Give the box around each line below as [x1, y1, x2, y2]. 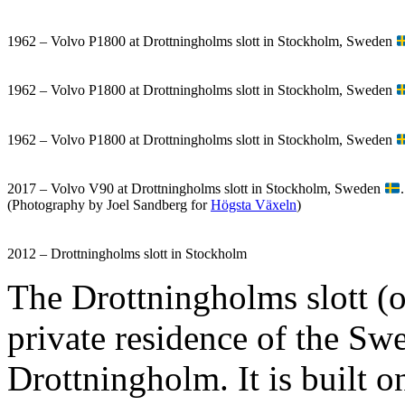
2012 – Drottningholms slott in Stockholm [7, 246, 247, 262]
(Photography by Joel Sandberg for [7, 197, 211, 213]
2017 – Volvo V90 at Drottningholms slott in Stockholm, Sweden [7, 181, 384, 197]
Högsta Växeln [211, 197, 297, 213]
